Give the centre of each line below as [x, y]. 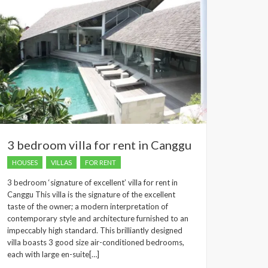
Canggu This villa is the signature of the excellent [91, 194]
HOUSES [25, 162]
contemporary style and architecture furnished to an [98, 218]
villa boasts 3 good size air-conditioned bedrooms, [96, 242]
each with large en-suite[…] [53, 254]
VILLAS [61, 162]
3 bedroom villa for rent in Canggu [99, 144]
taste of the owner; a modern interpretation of [88, 206]
